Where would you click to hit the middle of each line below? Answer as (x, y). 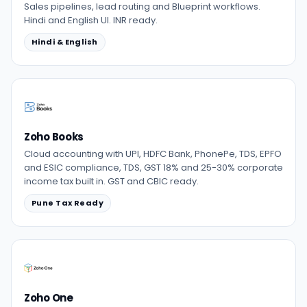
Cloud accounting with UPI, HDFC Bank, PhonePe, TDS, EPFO (153, 154)
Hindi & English (65, 42)
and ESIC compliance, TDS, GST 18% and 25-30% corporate (153, 168)
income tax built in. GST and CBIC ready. (111, 181)
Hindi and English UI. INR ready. (91, 20)
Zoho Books (54, 137)
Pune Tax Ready (68, 203)
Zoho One (49, 298)
